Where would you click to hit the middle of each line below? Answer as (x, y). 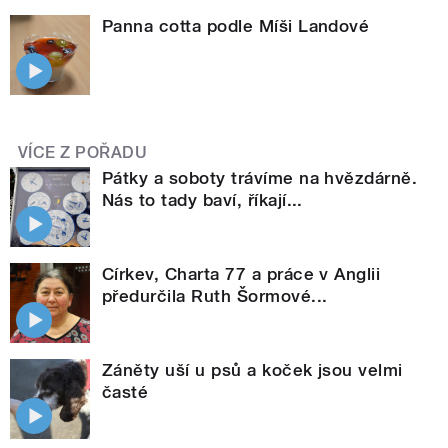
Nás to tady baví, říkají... (202, 200)
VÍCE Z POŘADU (83, 153)
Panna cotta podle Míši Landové (236, 26)
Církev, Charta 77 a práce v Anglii (241, 274)
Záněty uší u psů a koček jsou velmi (252, 370)
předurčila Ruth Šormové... (215, 296)
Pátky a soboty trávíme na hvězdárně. (260, 178)
